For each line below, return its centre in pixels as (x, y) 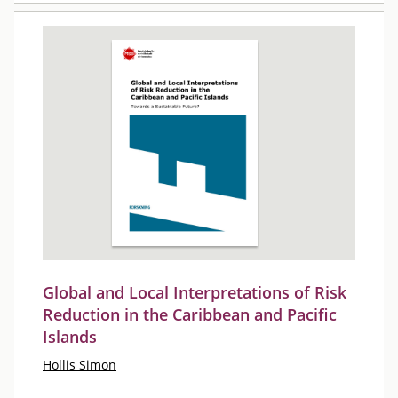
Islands (70, 337)
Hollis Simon (80, 365)
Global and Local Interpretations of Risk (195, 292)
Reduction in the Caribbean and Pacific (190, 314)
